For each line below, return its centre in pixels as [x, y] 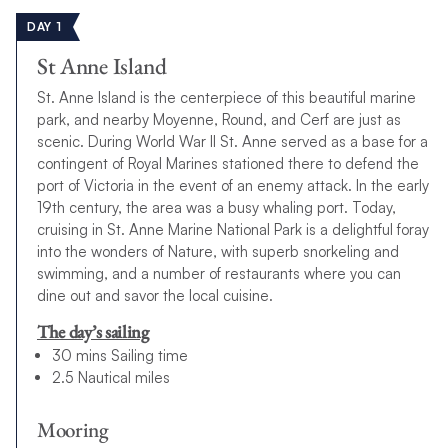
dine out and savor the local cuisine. [154, 295]
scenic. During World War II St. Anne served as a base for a [232, 141]
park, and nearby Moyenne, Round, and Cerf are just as [218, 119]
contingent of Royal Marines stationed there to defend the [227, 163]
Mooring [72, 430]
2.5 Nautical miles [110, 378]
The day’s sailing [92, 331]
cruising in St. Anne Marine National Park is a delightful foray [232, 229]
